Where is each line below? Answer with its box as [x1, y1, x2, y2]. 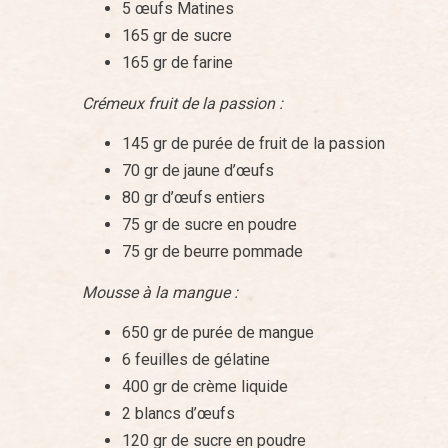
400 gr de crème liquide [122, 377, 288, 397]
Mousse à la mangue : [82, 282, 238, 302]
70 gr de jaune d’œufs [122, 161, 274, 181]
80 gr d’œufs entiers [122, 188, 265, 208]
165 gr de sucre [122, 26, 232, 46]
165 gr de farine [122, 53, 233, 73]
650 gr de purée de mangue [122, 323, 314, 343]
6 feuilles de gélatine [122, 350, 270, 370]
